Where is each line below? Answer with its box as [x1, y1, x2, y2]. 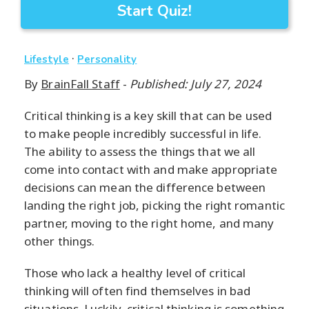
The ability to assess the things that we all [24, 143, 256, 160]
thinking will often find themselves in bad [24, 283, 251, 299]
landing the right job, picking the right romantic [24, 197, 285, 214]
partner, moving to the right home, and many [24, 215, 275, 232]
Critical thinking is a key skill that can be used [24, 108, 272, 124]
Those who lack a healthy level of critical [24, 265, 246, 281]
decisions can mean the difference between [24, 179, 266, 196]
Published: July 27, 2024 [130, 76, 262, 92]
